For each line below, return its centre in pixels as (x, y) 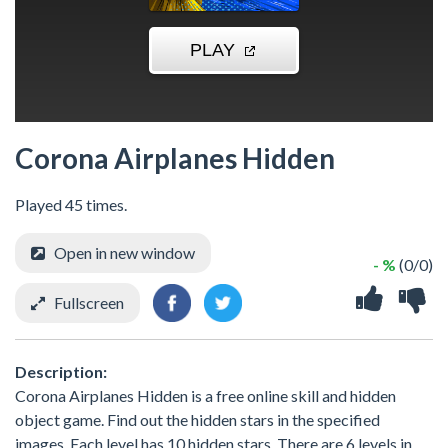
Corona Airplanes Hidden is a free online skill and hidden (205, 395)
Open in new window (124, 252)
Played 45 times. (71, 204)
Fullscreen (89, 302)
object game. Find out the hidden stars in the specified (197, 419)
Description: (61, 371)
